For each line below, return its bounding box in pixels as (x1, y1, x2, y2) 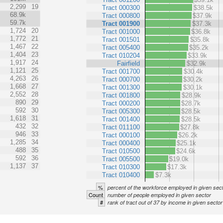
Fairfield (117, 59, 140, 67)
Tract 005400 (102, 43, 140, 51)
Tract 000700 (102, 75, 140, 83)
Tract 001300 (102, 83, 140, 91)
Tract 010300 (102, 163, 140, 171)
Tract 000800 (102, 11, 140, 19)
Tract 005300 (102, 107, 140, 115)
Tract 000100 (102, 131, 140, 139)
